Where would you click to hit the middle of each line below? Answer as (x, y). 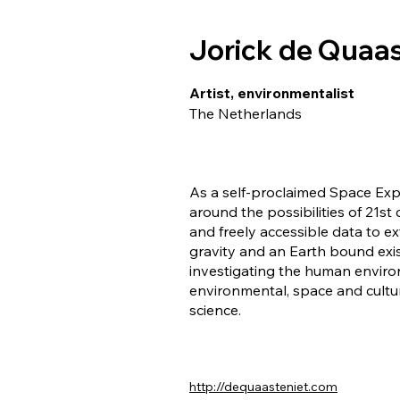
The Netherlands (246, 113)
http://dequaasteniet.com (263, 387)
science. (215, 310)
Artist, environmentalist (272, 93)
